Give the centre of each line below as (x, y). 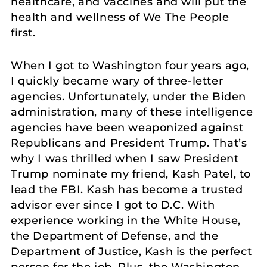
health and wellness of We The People (120, 17)
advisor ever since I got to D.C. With (113, 205)
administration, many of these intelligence (132, 112)
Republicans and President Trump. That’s (129, 143)
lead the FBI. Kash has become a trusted (127, 189)
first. (23, 32)
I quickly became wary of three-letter (117, 81)
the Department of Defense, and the (115, 236)
